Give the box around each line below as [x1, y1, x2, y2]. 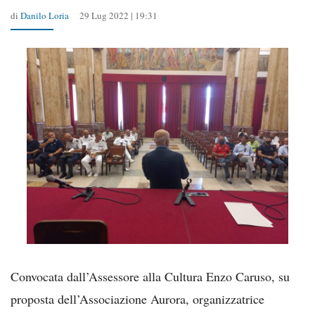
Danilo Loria [20, 9, 69, 22]
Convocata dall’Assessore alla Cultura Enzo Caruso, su [11, 267, 290, 285]
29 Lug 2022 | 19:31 [79, 9, 157, 22]
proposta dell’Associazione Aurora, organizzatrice [11, 290, 264, 307]
